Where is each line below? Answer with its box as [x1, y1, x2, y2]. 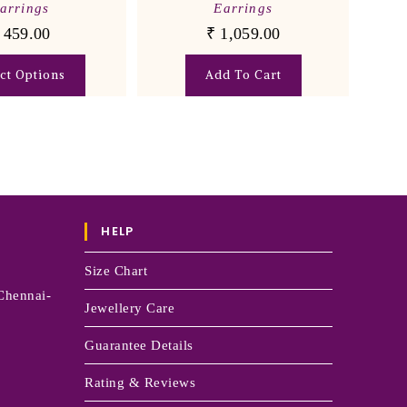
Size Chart [84, 263, 148, 278]
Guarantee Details [84, 337, 194, 352]
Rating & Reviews [84, 374, 196, 390]
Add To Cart [204, 67, 282, 84]
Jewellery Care [84, 300, 175, 315]
